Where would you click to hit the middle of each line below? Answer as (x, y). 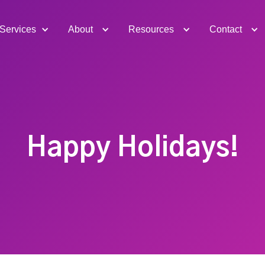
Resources (151, 29)
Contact (225, 29)
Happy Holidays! (132, 148)
